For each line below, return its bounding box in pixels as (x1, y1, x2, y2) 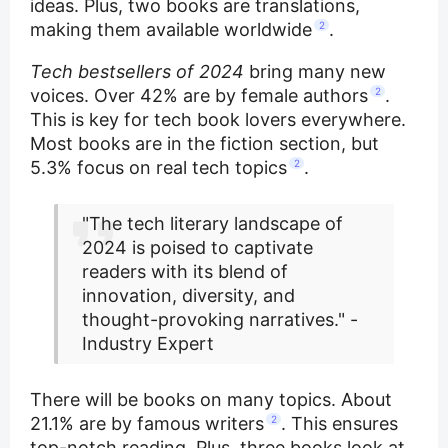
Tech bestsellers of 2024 (30, 61, 244, 83)
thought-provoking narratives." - (82, 309, 358, 331)
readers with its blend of (82, 261, 288, 283)
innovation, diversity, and (82, 285, 295, 307)
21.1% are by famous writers (30, 413, 264, 435)
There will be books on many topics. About (30, 389, 392, 411)
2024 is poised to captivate (82, 237, 313, 259)
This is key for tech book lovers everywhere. (30, 109, 406, 131)
